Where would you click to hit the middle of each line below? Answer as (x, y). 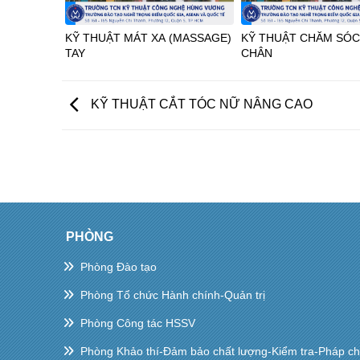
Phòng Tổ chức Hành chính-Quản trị (173, 295)
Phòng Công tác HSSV (138, 323)
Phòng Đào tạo (119, 267)
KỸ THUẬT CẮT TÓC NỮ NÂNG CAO (200, 104)
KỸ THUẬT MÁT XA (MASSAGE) (148, 38)
